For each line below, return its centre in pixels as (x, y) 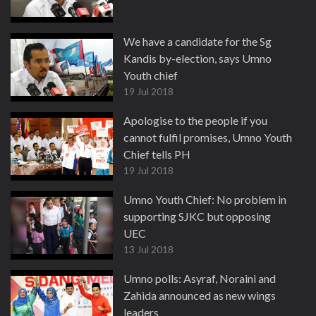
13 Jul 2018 (148, 249)
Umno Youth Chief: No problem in (205, 199)
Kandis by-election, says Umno (197, 58)
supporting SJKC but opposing (197, 216)
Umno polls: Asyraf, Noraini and (200, 278)
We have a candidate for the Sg (197, 41)
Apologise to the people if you (195, 120)
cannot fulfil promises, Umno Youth (208, 137)
